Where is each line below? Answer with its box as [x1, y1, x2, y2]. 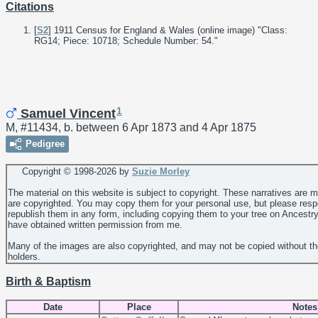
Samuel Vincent [17, 106, 116, 121]
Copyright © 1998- [8, 166, 97, 177]
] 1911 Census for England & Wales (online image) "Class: [48, 24, 287, 35]
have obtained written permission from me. [8, 219, 182, 231]
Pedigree [26, 138, 65, 150]
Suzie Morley [132, 166, 190, 177]
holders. [8, 251, 40, 263]
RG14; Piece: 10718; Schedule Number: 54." [34, 35, 218, 46]
